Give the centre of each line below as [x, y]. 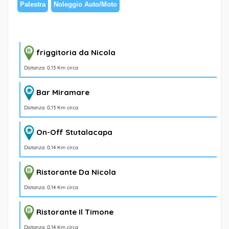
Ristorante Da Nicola [76, 172]
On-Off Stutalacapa [74, 132]
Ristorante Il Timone [75, 212]
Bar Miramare [63, 92]
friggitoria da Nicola [76, 52]
